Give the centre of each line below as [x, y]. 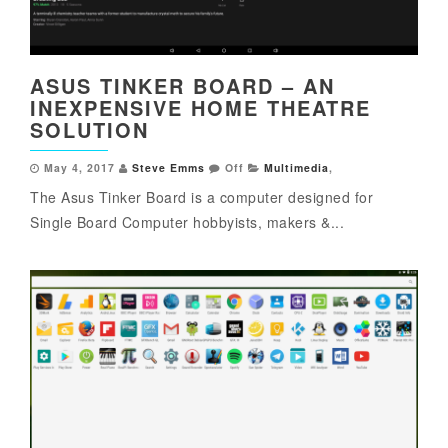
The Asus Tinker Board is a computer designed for [201, 196]
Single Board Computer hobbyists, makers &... [187, 221]
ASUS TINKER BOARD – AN [182, 85]
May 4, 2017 [79, 167]
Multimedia [296, 167]
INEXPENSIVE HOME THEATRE [200, 107]
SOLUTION [89, 129]
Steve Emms [168, 167]
